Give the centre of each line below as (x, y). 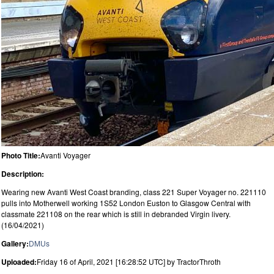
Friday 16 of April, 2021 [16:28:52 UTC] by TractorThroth (129, 261)
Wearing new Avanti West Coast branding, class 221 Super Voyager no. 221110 (134, 191)
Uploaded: (19, 261)
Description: (23, 173)
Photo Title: (21, 155)
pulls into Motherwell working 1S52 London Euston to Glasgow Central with (126, 202)
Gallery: (15, 243)
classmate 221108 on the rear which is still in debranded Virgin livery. (116, 213)
